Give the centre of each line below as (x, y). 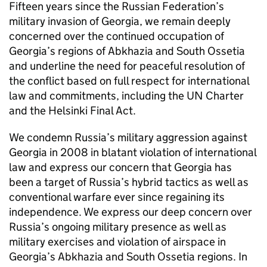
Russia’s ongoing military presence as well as (118, 227)
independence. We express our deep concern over (131, 212)
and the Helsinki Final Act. (72, 111)
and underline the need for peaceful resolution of (127, 66)
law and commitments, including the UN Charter (126, 96)
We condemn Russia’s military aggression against (128, 137)
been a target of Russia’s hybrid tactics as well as (129, 182)
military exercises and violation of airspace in (117, 242)
